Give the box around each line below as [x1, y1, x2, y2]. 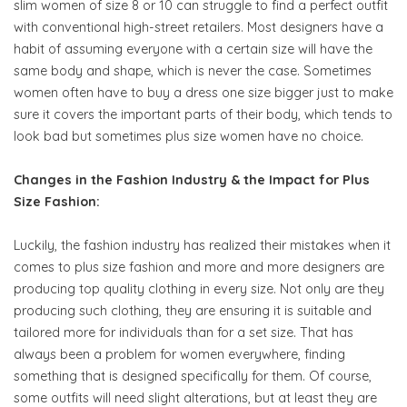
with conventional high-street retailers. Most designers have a [14, 18, 383, 35]
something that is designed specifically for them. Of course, [14, 367, 372, 384]
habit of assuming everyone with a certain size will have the [14, 40, 372, 57]
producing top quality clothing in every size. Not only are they [14, 280, 384, 297]
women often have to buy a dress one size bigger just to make [14, 84, 393, 101]
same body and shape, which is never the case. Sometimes [14, 62, 372, 79]
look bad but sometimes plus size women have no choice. [14, 127, 363, 144]
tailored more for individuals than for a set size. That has [14, 323, 353, 341]
